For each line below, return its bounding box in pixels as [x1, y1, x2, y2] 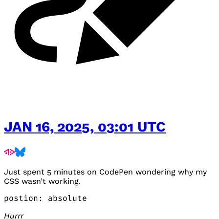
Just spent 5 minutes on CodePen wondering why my [4, 167, 207, 176]
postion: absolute [4, 193, 87, 203]
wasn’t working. [19, 176, 81, 186]
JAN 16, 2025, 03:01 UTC [4, 118, 166, 135]
